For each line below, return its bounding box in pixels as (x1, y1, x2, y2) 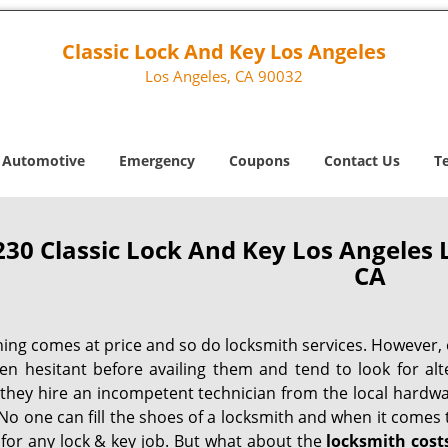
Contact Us (324, 151, 400, 170)
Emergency (119, 151, 195, 170)
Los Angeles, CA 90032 (144, 66, 303, 86)
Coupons (229, 151, 290, 170)
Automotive (2, 151, 85, 170)
